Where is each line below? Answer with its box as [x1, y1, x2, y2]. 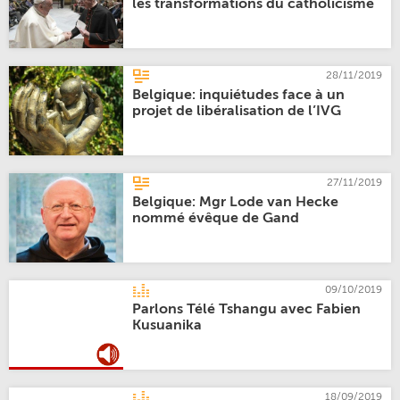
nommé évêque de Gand [132, 212, 300, 226]
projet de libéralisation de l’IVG [132, 104, 342, 119]
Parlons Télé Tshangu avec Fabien [132, 303, 362, 317]
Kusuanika [132, 319, 203, 333]
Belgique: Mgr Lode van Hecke [132, 196, 339, 210]
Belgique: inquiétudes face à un [132, 88, 346, 103]
